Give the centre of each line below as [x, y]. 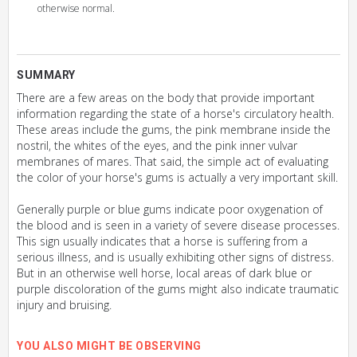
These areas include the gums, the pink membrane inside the [174, 129]
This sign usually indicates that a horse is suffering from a [162, 241]
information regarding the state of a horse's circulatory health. [175, 114]
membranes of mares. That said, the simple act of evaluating [173, 161]
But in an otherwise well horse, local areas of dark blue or [164, 273]
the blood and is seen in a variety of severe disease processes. [178, 225]
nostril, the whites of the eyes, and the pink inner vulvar [157, 145]
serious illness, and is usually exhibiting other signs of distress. [175, 257]
